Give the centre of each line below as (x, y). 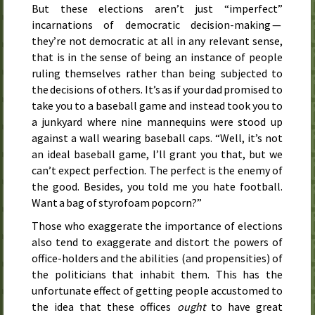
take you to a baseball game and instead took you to (157, 106)
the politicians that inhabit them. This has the (157, 274)
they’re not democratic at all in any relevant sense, (157, 41)
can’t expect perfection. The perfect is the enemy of (157, 171)
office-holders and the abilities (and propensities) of (157, 258)
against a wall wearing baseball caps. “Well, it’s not (157, 138)
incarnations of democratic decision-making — (157, 25)
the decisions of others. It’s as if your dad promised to (157, 90)
